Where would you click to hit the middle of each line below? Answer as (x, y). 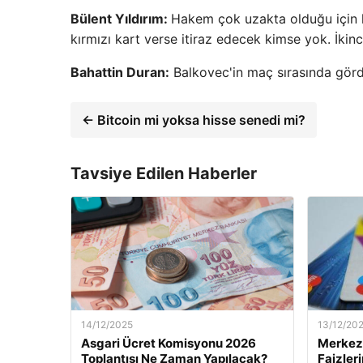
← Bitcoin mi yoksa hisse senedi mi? (194, 120)
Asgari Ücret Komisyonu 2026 (169, 343)
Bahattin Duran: (120, 72)
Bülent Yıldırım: (121, 18)
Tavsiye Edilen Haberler (164, 173)
